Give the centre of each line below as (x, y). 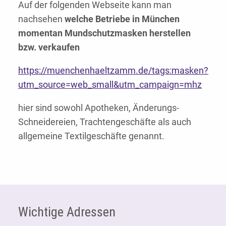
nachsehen (41, 19)
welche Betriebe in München (122, 19)
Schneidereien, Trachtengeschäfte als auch (105, 122)
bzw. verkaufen (49, 47)
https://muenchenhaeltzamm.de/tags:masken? (113, 71)
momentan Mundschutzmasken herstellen (104, 33)
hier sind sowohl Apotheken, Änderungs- (99, 108)
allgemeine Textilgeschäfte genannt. (91, 136)
